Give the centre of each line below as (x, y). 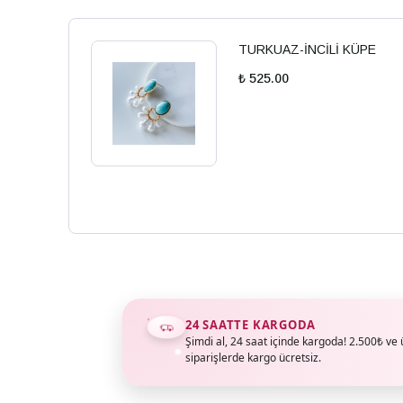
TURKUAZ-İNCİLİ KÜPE (307, 49)
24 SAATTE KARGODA (251, 325)
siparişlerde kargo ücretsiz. (253, 358)
